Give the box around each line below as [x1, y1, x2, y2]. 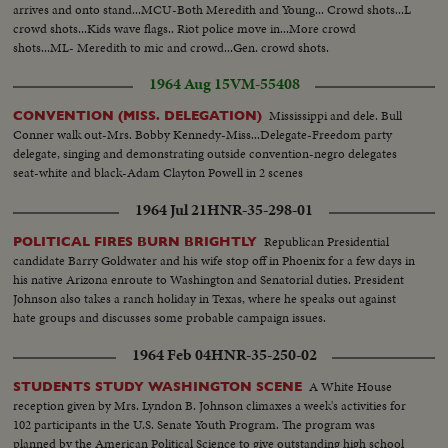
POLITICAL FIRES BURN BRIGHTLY [13, 233, 258, 249]
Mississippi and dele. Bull [269, 105, 403, 125]
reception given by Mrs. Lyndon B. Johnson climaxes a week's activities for [13, 395, 407, 415]
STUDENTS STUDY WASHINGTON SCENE [13, 378, 303, 394]
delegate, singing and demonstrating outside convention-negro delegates [13, 143, 398, 163]
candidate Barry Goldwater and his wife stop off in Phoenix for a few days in [13, 250, 416, 270]
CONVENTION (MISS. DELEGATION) [13, 107, 263, 123]
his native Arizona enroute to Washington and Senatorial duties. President [13, 269, 405, 289]
